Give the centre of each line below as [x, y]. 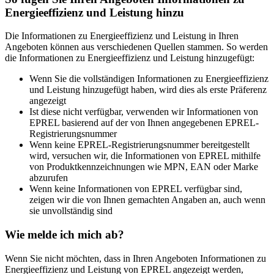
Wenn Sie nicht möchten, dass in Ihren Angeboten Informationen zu [135, 258]
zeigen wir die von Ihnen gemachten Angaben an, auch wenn [147, 200]
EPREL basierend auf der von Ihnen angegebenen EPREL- [144, 123]
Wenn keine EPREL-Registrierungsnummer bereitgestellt [139, 145]
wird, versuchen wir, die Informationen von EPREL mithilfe [145, 156]
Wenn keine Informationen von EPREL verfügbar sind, [136, 189]
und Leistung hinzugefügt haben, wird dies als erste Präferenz [148, 90]
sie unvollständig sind [71, 211]
